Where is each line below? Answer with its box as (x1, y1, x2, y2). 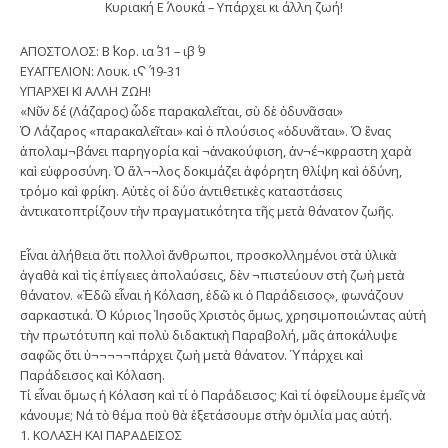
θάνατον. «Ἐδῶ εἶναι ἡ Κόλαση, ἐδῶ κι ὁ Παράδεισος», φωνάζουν (20, 285, 403, 304)
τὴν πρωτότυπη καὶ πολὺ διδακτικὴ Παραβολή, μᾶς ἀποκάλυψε (20, 325, 397, 344)
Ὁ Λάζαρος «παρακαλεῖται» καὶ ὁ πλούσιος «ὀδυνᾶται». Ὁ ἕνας (20, 121, 391, 140)
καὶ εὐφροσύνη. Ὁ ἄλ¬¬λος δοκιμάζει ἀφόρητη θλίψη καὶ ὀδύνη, (20, 161, 402, 180)
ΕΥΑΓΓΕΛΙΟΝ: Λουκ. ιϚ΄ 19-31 (20, 61, 181, 80)
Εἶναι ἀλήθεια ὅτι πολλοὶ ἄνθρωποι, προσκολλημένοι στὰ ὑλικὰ (20, 245, 397, 264)
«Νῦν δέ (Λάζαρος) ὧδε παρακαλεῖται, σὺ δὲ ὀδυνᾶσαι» (20, 101, 343, 120)
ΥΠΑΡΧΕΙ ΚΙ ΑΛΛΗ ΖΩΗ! (20, 81, 151, 100)
